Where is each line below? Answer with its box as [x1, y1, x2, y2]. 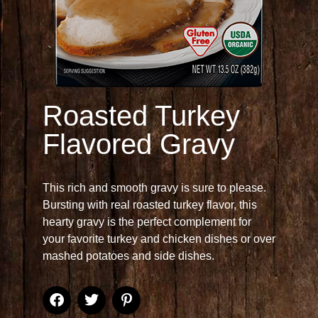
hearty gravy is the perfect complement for [43, 216, 251, 228]
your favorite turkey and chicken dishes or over [43, 233, 275, 245]
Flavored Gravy [43, 128, 235, 160]
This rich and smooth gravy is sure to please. [43, 182, 266, 194]
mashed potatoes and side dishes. [43, 250, 214, 262]
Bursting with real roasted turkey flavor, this [43, 199, 257, 211]
